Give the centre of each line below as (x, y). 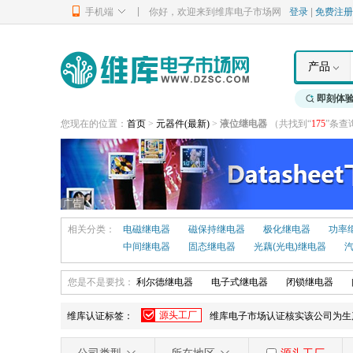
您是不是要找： (102, 282)
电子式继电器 (240, 282)
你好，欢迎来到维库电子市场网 (215, 12)
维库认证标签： (100, 316)
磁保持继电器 (217, 229)
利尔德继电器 (165, 282)
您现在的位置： (94, 124)
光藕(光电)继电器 (290, 247)
